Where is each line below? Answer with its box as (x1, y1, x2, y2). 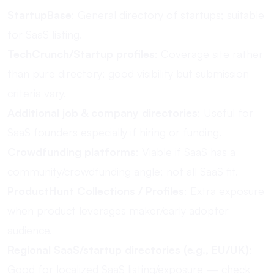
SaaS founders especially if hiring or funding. (7, 125, 221, 139)
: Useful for (198, 106, 253, 119)
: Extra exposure (184, 184, 264, 198)
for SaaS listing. (7, 28, 82, 41)
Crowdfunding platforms (7, 145, 136, 158)
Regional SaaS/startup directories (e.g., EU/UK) (7, 243, 249, 256)
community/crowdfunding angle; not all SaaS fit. (7, 165, 238, 178)
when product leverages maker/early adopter (7, 204, 229, 217)
